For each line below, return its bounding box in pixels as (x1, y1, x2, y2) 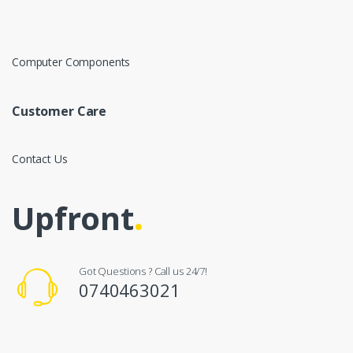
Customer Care (12, 102, 107, 121)
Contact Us (12, 151, 68, 167)
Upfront (12, 196, 135, 240)
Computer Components (12, 54, 131, 70)
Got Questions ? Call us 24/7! (79, 264, 207, 279)
